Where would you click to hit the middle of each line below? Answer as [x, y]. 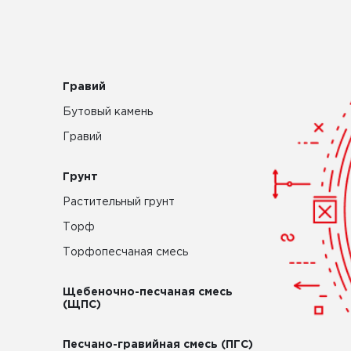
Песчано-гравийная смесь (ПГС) [157, 345]
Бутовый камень [107, 112]
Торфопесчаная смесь [125, 252]
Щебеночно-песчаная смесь [147, 292]
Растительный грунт [118, 202]
